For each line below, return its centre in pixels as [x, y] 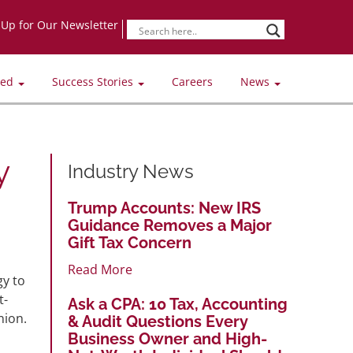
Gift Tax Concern [130, 242]
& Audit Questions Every [158, 321]
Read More [100, 269]
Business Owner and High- [167, 338]
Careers [192, 82]
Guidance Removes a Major [170, 225]
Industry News [131, 171]
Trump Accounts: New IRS [164, 208]
